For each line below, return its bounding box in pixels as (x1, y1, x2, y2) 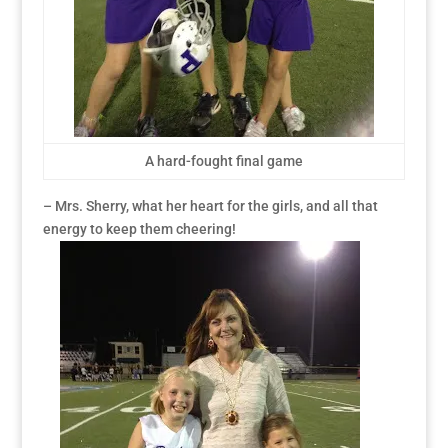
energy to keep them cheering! (42, 221, 236, 238)
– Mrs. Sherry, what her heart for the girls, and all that (42, 198, 378, 215)
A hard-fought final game (144, 153, 303, 170)
